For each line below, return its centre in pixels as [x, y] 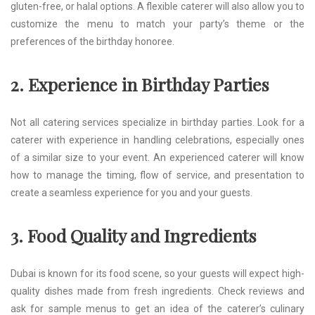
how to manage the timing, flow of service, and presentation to [157, 175]
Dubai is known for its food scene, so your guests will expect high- [157, 273]
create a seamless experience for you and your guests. [131, 192]
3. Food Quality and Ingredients [134, 235]
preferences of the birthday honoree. [92, 41]
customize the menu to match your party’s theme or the [157, 24]
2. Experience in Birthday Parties [140, 84]
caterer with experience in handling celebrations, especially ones [157, 140]
